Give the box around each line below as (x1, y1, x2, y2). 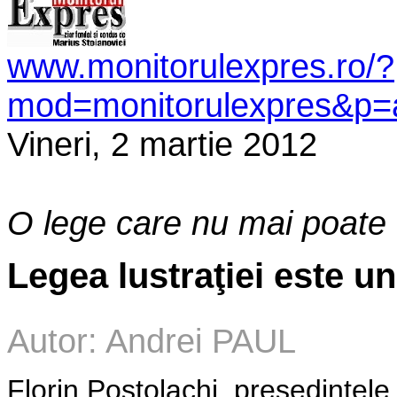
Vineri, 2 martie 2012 (7, 125, 317, 164)
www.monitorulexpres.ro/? (7, 47, 394, 86)
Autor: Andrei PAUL (7, 322, 296, 361)
